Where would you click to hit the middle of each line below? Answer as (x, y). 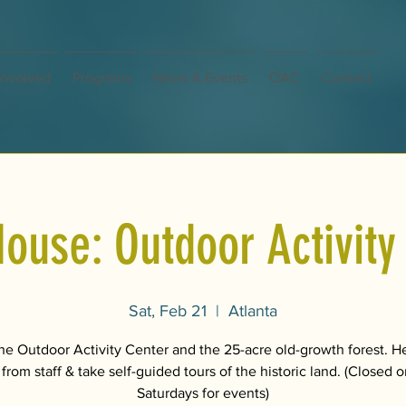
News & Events (200, 77)
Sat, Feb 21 (168, 311)
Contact (347, 77)
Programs (102, 77)
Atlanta (253, 311)
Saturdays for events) (203, 393)
